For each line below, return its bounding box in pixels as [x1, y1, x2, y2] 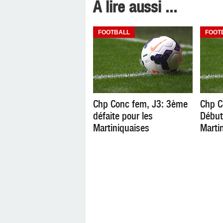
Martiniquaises [93, 122, 149, 134]
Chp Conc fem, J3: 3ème [93, 98, 188, 110]
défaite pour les [93, 110, 153, 122]
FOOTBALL [98, 29, 130, 36]
